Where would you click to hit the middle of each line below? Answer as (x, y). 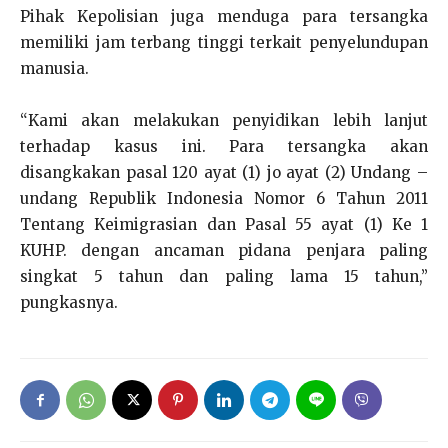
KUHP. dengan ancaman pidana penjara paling (224, 250)
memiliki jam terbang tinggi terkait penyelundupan (224, 42)
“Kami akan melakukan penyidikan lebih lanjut (224, 120)
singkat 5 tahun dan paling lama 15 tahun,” (224, 276)
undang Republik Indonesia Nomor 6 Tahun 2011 (224, 198)
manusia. (54, 68)
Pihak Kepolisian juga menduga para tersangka (224, 16)
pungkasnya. (69, 302)
